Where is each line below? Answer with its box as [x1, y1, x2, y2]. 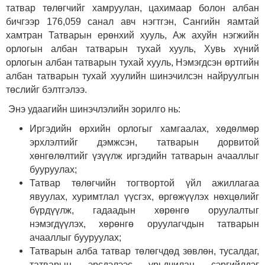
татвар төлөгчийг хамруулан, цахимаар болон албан [6, 3, 259, 14]
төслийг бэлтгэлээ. [6, 85, 87, 95]
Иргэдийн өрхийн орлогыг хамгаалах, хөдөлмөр [30, 124, 259, 134]
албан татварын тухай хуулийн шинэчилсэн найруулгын [6, 71, 259, 82]
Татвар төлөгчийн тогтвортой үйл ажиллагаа [30, 178, 259, 189]
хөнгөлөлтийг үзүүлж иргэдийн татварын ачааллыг [30, 151, 259, 161]
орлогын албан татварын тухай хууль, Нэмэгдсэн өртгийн [6, 57, 259, 68]
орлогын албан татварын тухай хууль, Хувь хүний [6, 44, 259, 54]
